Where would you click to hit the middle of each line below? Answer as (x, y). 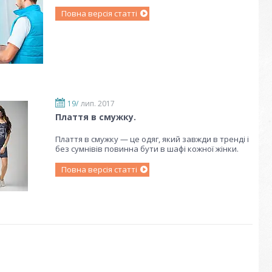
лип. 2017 (98, 104)
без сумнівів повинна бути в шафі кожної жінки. (147, 149)
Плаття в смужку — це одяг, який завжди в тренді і (152, 139)
